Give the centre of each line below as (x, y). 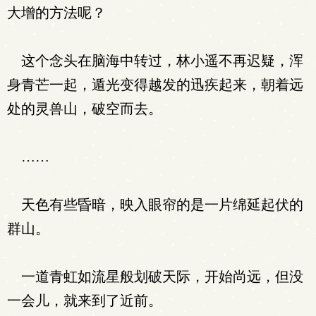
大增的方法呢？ (56, 13)
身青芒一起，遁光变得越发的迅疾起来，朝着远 (155, 85)
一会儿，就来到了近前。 (85, 300)
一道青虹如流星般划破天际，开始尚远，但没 (155, 276)
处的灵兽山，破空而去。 (85, 109)
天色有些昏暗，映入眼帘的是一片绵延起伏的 (155, 205)
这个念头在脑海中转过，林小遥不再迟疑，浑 (155, 61)
